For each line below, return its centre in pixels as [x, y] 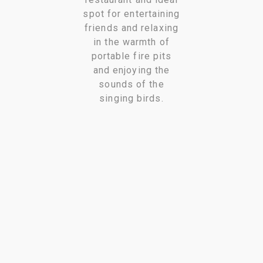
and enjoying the [131, 70]
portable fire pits [131, 56]
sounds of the [131, 85]
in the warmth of [131, 42]
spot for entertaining [131, 14]
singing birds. [131, 99]
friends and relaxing [131, 28]
